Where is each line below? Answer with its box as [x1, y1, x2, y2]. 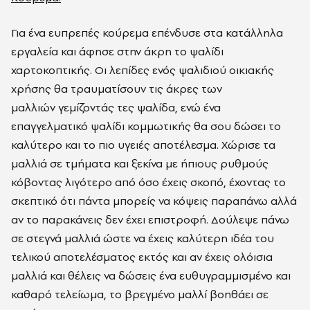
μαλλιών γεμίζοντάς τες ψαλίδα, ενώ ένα [11, 100, 221, 115]
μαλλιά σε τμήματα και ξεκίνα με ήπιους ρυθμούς [11, 156, 268, 171]
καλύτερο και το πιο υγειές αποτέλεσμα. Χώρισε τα [11, 137, 275, 152]
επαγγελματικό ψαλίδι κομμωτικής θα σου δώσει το [11, 118, 281, 134]
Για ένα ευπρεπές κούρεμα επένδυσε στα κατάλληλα [11, 25, 283, 40]
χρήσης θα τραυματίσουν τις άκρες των [11, 81, 222, 96]
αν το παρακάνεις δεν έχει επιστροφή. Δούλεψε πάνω [11, 212, 289, 227]
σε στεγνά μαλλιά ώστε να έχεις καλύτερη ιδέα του [11, 230, 274, 246]
